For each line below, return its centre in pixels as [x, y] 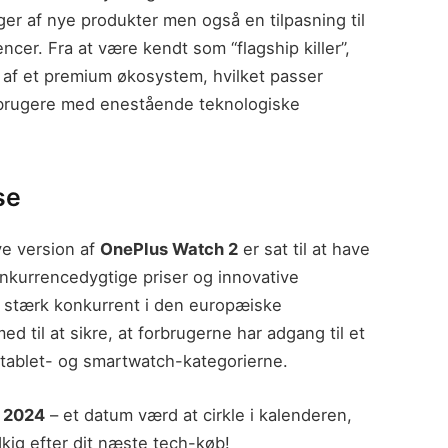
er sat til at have [304, 249]
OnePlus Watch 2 [169, 249]
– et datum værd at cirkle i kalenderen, [198, 414]
